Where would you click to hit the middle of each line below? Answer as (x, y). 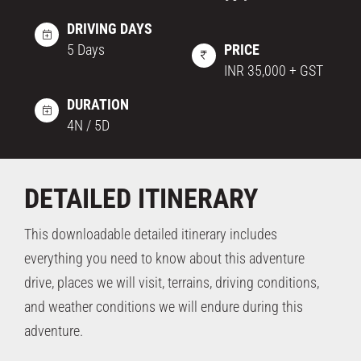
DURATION (98, 104)
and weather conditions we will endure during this (164, 306)
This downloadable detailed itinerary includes (151, 234)
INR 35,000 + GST (274, 71)
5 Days (86, 50)
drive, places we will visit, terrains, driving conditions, (172, 282)
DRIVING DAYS (110, 29)
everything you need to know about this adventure (164, 258)
